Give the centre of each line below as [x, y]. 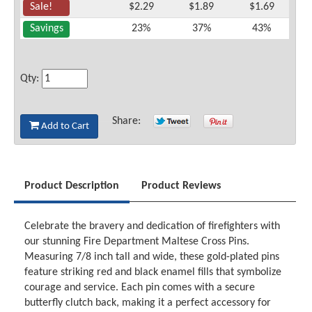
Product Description [72, 186]
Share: [130, 121]
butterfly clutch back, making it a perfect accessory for [148, 303]
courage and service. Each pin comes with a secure [140, 287]
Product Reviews [181, 186]
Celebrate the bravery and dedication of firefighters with [153, 226]
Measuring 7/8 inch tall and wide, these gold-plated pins [152, 257]
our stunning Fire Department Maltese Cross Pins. [137, 241]
